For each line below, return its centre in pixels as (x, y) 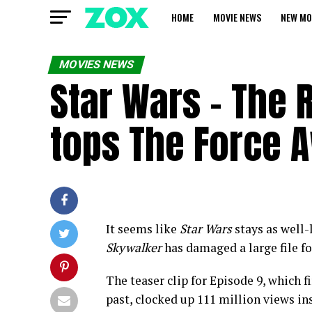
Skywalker (134, 248)
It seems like (143, 229)
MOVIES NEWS (96, 64)
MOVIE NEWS (237, 17)
